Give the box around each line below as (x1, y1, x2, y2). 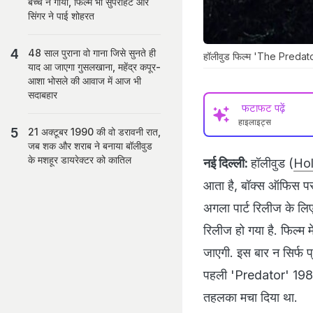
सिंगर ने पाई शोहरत (28, 10, 94, 22)
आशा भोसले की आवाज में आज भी (28, 75, 141, 87)
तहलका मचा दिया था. (203, 289, 301, 305)
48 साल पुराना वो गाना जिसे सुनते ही (28, 47, 156, 59)
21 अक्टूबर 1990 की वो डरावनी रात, (28, 126, 161, 138)
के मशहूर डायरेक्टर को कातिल (28, 154, 131, 166)
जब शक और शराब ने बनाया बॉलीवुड (28, 140, 152, 152)
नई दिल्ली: (203, 155, 248, 170)
